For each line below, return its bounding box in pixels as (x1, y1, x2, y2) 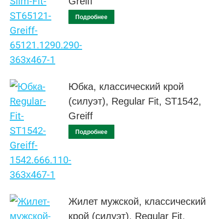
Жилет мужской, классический (68, 196, 206, 207)
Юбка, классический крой (68, 81, 184, 92)
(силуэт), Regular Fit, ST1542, (68, 96, 201, 107)
